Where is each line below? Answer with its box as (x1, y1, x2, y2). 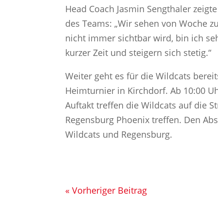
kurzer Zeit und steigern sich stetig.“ (65, 47, 212, 58)
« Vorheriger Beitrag (65, 184, 147, 196)
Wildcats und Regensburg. (65, 128, 173, 140)
